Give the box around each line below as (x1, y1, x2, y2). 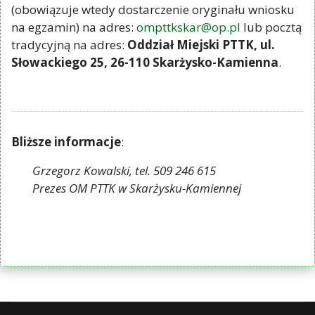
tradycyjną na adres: (11, 37, 127, 53)
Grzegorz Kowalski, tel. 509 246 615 (32, 162, 216, 179)
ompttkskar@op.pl (136, 19, 240, 35)
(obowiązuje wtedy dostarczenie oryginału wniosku (11, 1, 295, 18)
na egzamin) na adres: (11, 19, 136, 35)
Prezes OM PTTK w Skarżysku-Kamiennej (32, 180, 241, 196)
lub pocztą (240, 19, 302, 35)
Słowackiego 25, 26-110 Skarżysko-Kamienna (11, 54, 278, 70)
